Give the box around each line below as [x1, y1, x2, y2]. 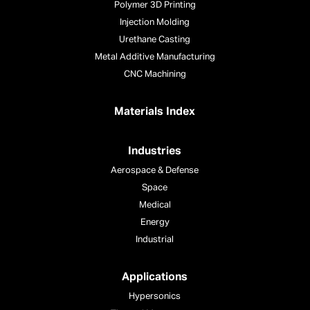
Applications [122, 271, 188, 283]
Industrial [136, 235, 174, 244]
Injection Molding [120, 17, 190, 27]
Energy [140, 217, 170, 227]
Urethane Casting [119, 35, 191, 44]
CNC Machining [123, 69, 186, 79]
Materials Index [114, 106, 196, 118]
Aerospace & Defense [111, 165, 199, 175]
